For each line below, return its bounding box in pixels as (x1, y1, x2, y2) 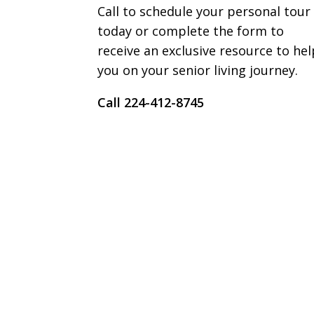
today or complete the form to (97, 22, 284, 39)
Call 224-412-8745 (97, 94, 204, 111)
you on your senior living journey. (97, 62, 298, 78)
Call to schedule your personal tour (97, 3, 310, 20)
